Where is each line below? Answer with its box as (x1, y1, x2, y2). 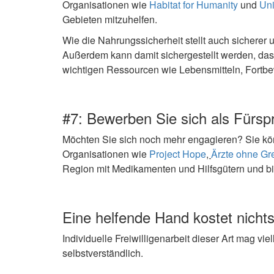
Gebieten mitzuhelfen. (62, 12, 157, 26)
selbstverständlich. (62, 245, 143, 260)
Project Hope (149, 146, 206, 161)
